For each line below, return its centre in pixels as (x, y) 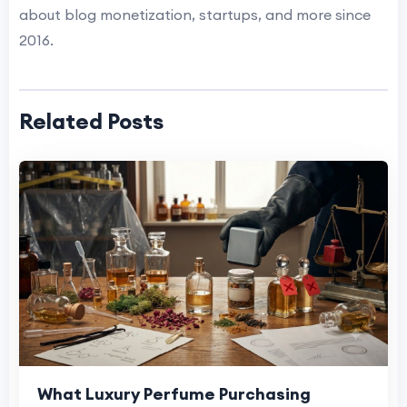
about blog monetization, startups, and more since (195, 14)
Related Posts (91, 120)
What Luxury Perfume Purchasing (174, 394)
